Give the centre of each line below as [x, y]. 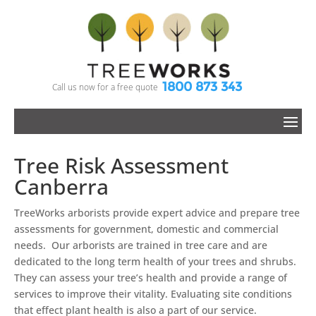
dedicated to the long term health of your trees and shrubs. [155, 261]
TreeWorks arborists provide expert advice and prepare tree [157, 212]
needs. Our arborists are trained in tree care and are [141, 245]
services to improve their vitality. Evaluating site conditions [153, 293]
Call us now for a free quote [105, 86]
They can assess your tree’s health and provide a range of [151, 277]
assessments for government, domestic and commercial [146, 229]
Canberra [61, 186]
